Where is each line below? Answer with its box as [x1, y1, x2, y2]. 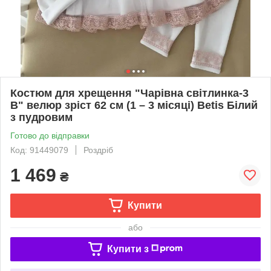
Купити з [106, 243, 149, 254]
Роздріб [83, 145, 113, 155]
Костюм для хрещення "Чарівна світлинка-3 [10, 87, 249, 99]
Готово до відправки [10, 130, 90, 140]
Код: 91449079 [10, 145, 68, 155]
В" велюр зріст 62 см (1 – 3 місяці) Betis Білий [10, 99, 258, 111]
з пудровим [10, 111, 73, 123]
